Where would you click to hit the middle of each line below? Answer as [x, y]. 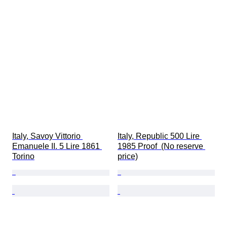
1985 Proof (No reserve [161, 146]
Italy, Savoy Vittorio [47, 136]
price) [128, 157]
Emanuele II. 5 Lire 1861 [57, 146]
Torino [23, 157]
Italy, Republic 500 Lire [160, 136]
